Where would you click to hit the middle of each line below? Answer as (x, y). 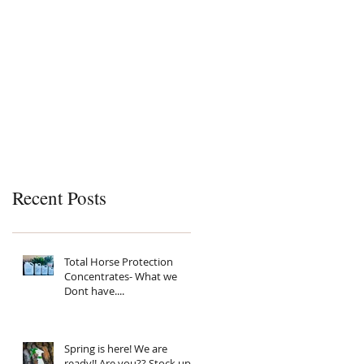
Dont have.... (94, 291)
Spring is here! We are (116, 349)
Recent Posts (59, 198)
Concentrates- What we (121, 277)
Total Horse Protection (119, 262)
